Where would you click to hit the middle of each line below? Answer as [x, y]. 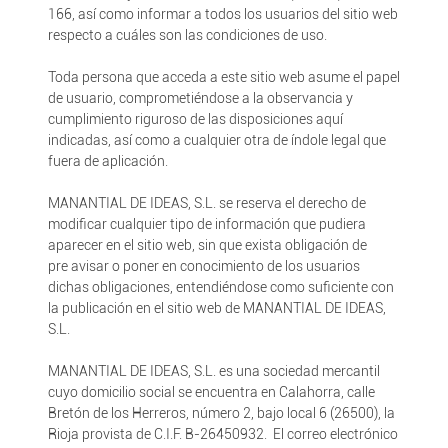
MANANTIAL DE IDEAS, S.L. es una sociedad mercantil [213, 371]
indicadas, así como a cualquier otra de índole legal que [216, 140]
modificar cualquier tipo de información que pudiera [206, 224]
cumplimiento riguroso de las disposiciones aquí [195, 119]
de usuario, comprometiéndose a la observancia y [200, 98]
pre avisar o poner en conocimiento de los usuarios [203, 266]
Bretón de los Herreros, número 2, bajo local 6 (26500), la [221, 413]
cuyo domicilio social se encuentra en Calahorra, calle [211, 392]
